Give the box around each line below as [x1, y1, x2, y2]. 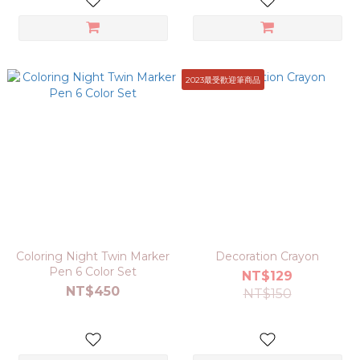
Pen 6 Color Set [49, 264, 137, 279]
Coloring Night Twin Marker [16, 249, 170, 264]
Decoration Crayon [215, 249, 319, 264]
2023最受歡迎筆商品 [185, 74, 260, 85]
